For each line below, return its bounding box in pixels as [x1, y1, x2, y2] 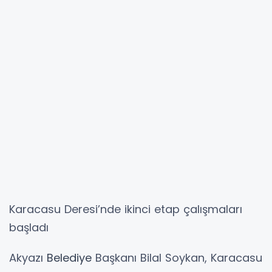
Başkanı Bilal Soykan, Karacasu [92, 250, 262, 265]
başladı [9, 219, 49, 235]
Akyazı [9, 250, 47, 265]
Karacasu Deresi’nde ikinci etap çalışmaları [9, 201, 242, 217]
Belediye [47, 250, 92, 265]
